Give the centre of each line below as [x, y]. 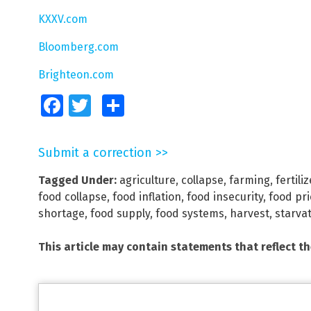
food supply [120, 213]
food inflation [147, 196]
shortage [61, 213]
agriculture [148, 180]
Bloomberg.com [78, 47]
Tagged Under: [77, 180]
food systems [190, 213]
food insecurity [225, 196]
